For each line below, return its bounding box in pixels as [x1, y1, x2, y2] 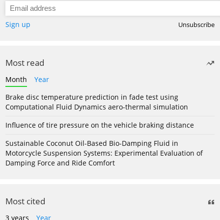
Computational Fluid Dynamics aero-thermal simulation [5, 102, 188, 111]
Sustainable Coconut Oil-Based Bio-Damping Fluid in [5, 138, 178, 148]
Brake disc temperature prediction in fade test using [5, 92, 178, 102]
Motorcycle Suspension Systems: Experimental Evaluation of [5, 148, 203, 158]
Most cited [5, 195, 45, 207]
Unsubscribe [178, 20, 215, 29]
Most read [5, 56, 44, 68]
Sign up [5, 19, 30, 29]
